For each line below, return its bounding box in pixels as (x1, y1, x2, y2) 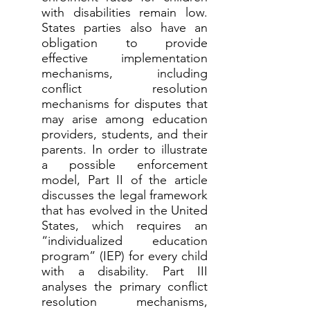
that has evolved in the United (42, 203, 208, 218)
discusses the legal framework (42, 188, 208, 203)
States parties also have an (42, 20, 208, 35)
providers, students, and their (42, 127, 208, 142)
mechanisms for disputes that (42, 96, 208, 111)
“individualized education (42, 233, 208, 248)
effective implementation (42, 51, 208, 66)
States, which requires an (42, 218, 208, 233)
